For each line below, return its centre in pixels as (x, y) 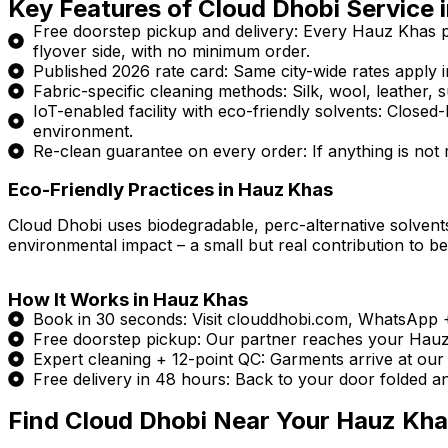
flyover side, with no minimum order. (171, 51)
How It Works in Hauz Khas (128, 300)
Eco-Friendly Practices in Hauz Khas (170, 190)
